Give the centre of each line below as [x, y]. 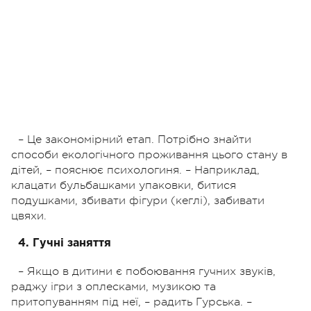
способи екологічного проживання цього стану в [149, 154]
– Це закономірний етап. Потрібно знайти [135, 139]
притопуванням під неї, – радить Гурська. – [132, 302]
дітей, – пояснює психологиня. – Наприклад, [135, 170]
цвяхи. [29, 216]
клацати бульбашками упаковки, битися [124, 185]
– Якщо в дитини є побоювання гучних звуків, [147, 271]
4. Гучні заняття [65, 243]
